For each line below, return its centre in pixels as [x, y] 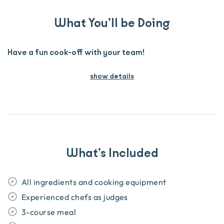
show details [112, 76]
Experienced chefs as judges [75, 197]
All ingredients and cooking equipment [94, 182]
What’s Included [112, 153]
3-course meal [49, 212]
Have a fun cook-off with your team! [76, 52]
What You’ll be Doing [112, 23]
